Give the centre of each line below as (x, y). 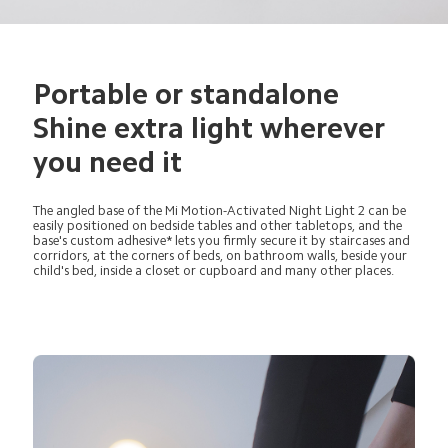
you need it (108, 163)
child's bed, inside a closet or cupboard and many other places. (214, 270)
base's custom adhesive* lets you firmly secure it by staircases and (223, 240)
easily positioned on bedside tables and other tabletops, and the (219, 225)
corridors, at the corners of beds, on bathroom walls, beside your (222, 255)
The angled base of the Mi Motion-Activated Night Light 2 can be (221, 210)
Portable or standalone (190, 95)
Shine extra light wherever (213, 129)
